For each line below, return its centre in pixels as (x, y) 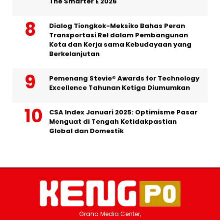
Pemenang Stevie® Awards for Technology (124, 78)
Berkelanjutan (74, 54)
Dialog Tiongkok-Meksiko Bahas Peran (117, 26)
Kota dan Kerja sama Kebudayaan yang (120, 44)
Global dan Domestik (86, 131)
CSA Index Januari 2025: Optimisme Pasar (123, 112)
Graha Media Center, (110, 214)
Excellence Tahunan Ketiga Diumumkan (120, 87)
